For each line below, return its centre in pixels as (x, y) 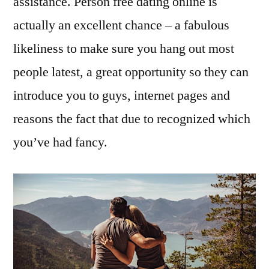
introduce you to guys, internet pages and (122, 95)
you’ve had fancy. (60, 142)
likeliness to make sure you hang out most (124, 49)
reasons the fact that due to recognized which (132, 119)
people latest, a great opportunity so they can (131, 72)
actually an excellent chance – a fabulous (121, 25)
